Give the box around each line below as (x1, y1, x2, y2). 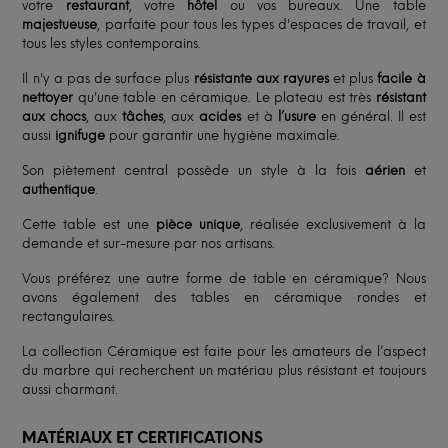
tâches (122, 108, 164, 124)
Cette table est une (22, 216, 157, 232)
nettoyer (22, 89, 74, 105)
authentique (22, 181, 96, 197)
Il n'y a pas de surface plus (22, 70, 194, 86)
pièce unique (156, 216, 240, 232)
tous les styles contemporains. (22, 35, 202, 51)
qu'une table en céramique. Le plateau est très (73, 89, 376, 105)
